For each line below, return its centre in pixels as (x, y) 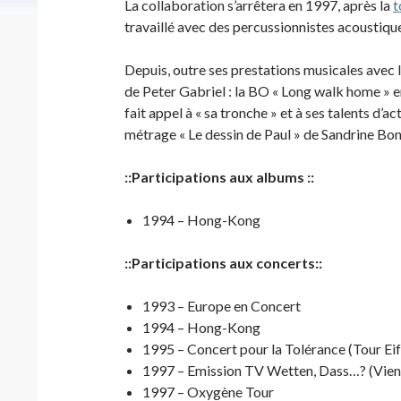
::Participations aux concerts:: (223, 263)
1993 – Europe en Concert (222, 306)
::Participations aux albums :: (219, 177)
